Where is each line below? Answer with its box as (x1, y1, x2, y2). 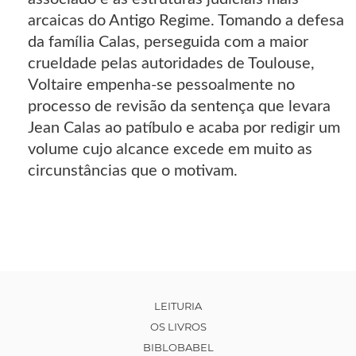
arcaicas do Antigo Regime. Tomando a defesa (28, 12, 344, 29)
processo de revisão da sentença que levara (28, 98, 331, 114)
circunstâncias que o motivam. (28, 162, 238, 179)
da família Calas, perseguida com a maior (28, 33, 308, 50)
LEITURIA (154, 299, 202, 312)
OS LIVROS (149, 319, 207, 333)
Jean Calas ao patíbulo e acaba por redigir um (28, 119, 340, 136)
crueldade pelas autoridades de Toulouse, (28, 55, 315, 72)
